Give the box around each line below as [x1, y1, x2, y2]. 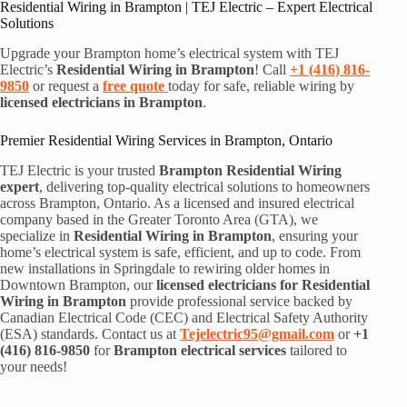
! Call [254, 61, 290, 77]
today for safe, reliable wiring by [168, 77, 354, 94]
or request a [29, 77, 103, 94]
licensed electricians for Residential [156, 276, 370, 293]
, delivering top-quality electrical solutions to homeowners [39, 178, 370, 194]
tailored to [286, 342, 347, 358]
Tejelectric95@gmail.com [180, 325, 334, 342]
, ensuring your [272, 227, 358, 243]
